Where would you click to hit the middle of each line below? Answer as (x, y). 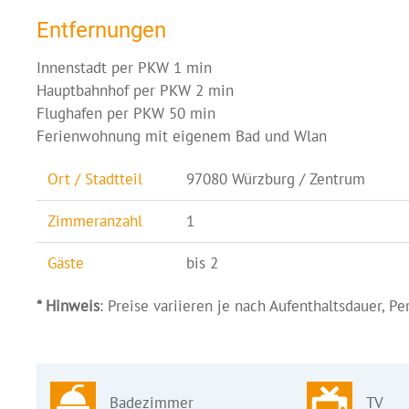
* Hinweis (68, 305)
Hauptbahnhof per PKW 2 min (135, 90)
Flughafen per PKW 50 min (126, 113)
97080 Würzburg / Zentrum (276, 178)
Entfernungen (101, 30)
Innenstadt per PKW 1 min (124, 67)
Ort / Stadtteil (95, 178)
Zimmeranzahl (95, 220)
